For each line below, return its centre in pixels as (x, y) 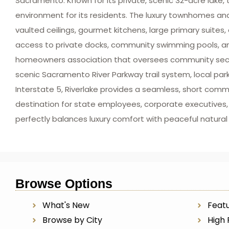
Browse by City (72, 220)
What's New (66, 205)
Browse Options (64, 184)
